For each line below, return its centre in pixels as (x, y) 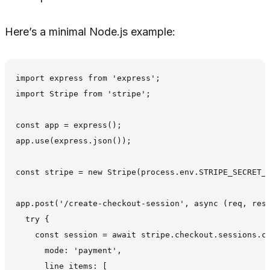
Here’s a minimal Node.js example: (90, 31)
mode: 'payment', (69, 251)
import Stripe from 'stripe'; (83, 94)
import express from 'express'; (88, 78)
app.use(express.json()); (74, 141)
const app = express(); (69, 125)
